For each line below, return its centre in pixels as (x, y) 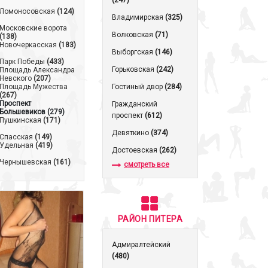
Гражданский (135, 104)
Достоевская (135, 150)
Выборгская (133, 52)
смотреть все (147, 165)
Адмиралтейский (141, 245)
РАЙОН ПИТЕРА (150, 219)
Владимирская (138, 17)
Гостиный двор (138, 87)
